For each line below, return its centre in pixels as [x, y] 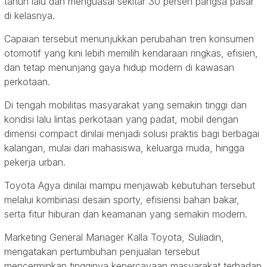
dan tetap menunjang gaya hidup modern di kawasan [119, 67]
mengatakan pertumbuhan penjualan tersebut [102, 251]
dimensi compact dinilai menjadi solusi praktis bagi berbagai [132, 133]
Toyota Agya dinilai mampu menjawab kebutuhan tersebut [130, 185]
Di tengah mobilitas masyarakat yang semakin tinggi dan [125, 105]
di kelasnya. [30, 15]
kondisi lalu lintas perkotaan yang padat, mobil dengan [121, 119]
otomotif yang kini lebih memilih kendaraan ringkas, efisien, [131, 53]
